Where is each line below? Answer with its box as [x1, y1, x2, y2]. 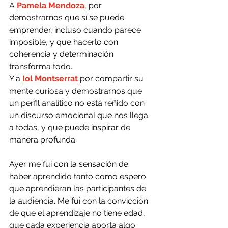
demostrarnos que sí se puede [9, 13, 126, 22]
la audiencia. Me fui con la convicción [9, 196, 150, 206]
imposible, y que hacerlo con [9, 37, 120, 47]
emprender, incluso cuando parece [9, 25, 143, 35]
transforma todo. [9, 62, 72, 71]
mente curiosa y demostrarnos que [9, 86, 144, 96]
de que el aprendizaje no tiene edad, [9, 208, 147, 218]
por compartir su [78, 74, 146, 83]
